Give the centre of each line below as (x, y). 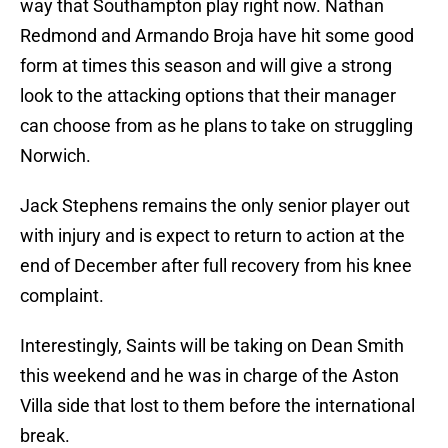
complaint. (62, 296)
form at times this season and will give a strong (206, 66)
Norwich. (55, 156)
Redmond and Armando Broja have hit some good (217, 36)
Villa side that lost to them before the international (217, 406)
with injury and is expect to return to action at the (212, 236)
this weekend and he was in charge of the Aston (209, 376)
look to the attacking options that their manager (208, 96)
